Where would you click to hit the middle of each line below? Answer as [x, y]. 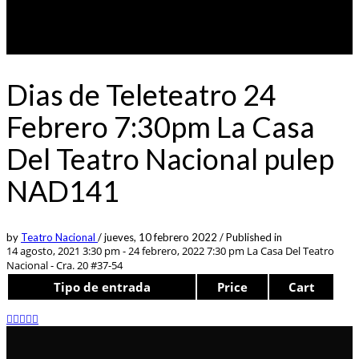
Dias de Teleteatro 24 [141, 94]
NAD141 [63, 190]
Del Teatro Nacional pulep [170, 158]
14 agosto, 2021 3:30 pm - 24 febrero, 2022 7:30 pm [125, 250]
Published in [254, 237]
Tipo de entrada [102, 286]
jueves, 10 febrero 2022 [162, 237]
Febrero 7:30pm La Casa [161, 126]
